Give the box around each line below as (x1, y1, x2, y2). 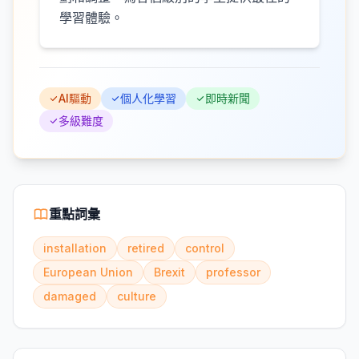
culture (117, 289, 156, 303)
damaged (43, 289, 96, 303)
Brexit (154, 265, 185, 279)
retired (127, 241, 164, 255)
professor (206, 265, 260, 279)
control (185, 241, 224, 255)
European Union (43, 265, 133, 279)
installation (43, 241, 107, 255)
